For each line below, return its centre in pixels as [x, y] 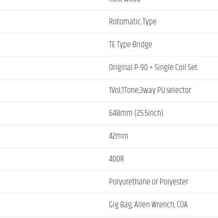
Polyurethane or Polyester [149, 182]
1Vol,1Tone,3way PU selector [150, 90]
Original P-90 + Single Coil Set [153, 67]
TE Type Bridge [131, 45]
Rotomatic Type [133, 22]
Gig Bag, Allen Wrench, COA [148, 205]
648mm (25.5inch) [136, 113]
